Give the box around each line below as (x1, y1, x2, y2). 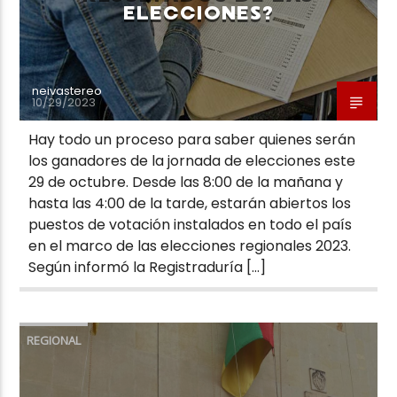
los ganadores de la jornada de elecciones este (28, 150, 356, 171)
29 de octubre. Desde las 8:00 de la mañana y (28, 171, 344, 192)
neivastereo (32, 82, 103, 99)
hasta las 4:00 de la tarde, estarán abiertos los (28, 192, 352, 214)
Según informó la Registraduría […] (28, 256, 267, 277)
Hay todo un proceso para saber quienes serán (28, 128, 356, 150)
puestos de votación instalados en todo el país (28, 214, 353, 235)
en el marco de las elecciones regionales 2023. (28, 235, 352, 256)
